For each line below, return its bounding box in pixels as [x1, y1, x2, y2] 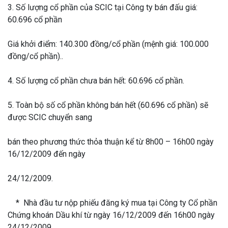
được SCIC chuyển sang [8, 112, 92, 123]
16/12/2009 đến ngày [8, 149, 85, 159]
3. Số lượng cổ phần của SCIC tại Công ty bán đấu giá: [8, 3, 197, 13]
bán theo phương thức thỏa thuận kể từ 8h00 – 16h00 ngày [8, 137, 214, 147]
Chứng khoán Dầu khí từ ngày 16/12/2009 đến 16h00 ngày [8, 210, 215, 220]
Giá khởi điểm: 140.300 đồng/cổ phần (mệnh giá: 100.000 [8, 39, 209, 49]
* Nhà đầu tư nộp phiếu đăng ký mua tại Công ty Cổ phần [8, 198, 217, 208]
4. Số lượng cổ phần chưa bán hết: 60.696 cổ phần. [8, 76, 184, 86]
